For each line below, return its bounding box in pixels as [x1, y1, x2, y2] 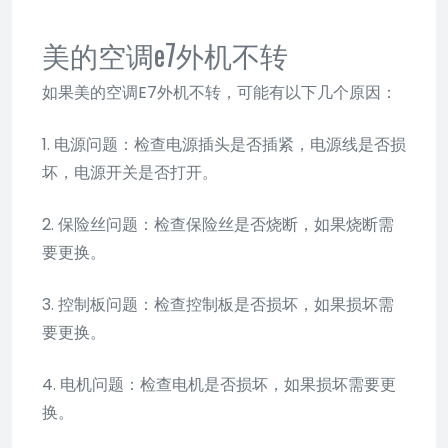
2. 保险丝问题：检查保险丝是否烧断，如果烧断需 [42, 212, 394, 236]
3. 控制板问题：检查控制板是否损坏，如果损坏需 [42, 292, 394, 316]
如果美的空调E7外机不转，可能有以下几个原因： [42, 80, 397, 104]
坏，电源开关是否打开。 [42, 160, 218, 184]
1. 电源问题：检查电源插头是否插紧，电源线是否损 [42, 132, 406, 156]
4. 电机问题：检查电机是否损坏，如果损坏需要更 [42, 372, 396, 396]
